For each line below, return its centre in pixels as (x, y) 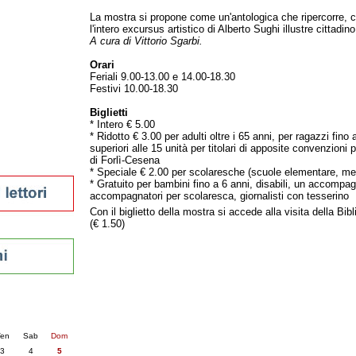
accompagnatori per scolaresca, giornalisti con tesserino (219, 196)
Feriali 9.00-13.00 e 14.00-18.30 (163, 77)
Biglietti (109, 112)
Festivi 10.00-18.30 (134, 89)
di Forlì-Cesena (125, 160)
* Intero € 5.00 (122, 124)
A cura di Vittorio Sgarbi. (146, 41)
